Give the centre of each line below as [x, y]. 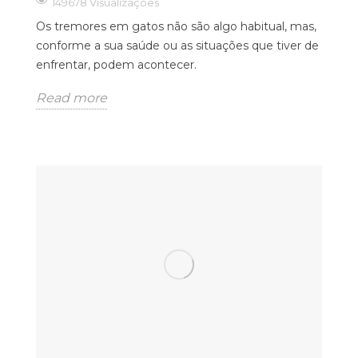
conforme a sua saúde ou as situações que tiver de [177, 45]
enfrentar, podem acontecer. [116, 64]
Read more [72, 97]
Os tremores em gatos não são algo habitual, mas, [176, 26]
